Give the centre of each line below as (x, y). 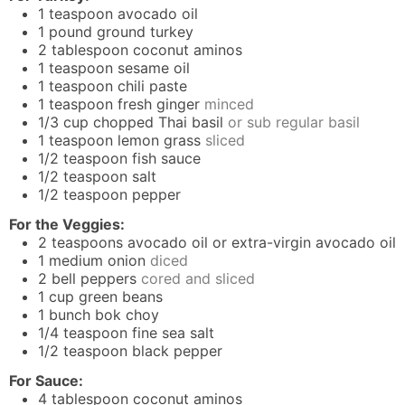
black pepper (177, 351)
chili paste (152, 86)
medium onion (97, 261)
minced (229, 104)
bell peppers (94, 279)
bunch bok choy (104, 315)
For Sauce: (46, 380)
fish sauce (166, 159)
